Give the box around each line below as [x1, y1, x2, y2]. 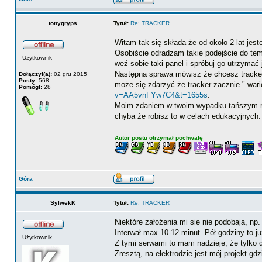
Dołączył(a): [19, 71, 52, 77]
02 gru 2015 [52, 71, 87, 77]
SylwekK [50, 199, 75, 206]
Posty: [19, 77, 37, 84]
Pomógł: [19, 84, 42, 90]
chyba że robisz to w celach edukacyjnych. [115, 112, 261, 120]
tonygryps [48, 20, 77, 26]
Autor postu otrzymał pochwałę [115, 135, 203, 141]
